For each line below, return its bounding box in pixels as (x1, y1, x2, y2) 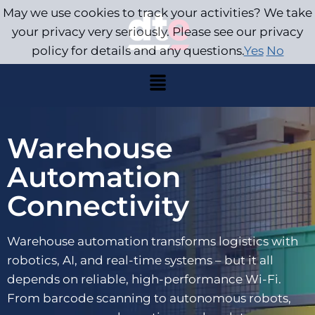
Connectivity (7, 188, 189, 223)
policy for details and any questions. (31, 44, 244, 58)
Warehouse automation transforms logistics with (7, 234, 298, 248)
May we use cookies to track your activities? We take (3, 6, 312, 20)
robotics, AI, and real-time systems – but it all (7, 253, 274, 267)
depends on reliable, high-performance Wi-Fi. (7, 272, 281, 286)
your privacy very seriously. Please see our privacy (12, 25, 303, 39)
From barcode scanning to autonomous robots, (7, 291, 291, 305)
